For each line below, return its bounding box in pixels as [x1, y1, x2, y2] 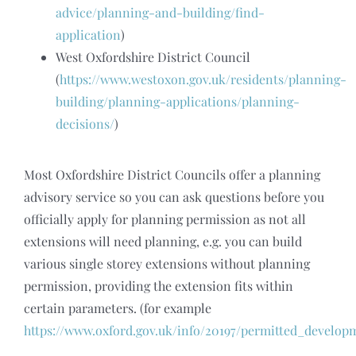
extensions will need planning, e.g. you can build [23, 232, 302, 250]
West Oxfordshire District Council [55, 48, 250, 65]
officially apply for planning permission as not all [23, 210, 306, 227]
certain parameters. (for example [23, 299, 211, 316]
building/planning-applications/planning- [55, 92, 300, 110]
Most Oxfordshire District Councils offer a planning [23, 165, 320, 183]
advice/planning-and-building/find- [55, 3, 265, 21]
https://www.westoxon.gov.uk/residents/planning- [59, 70, 346, 87]
